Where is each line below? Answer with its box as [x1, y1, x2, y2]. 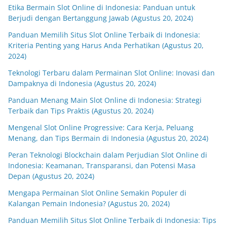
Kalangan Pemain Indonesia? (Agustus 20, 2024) [8, 199, 170, 208]
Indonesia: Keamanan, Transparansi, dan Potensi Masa [8, 161, 196, 170]
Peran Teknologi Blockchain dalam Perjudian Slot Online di [8, 150, 207, 160]
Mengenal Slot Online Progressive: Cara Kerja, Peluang [8, 123, 194, 132]
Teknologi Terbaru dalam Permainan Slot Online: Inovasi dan [8, 68, 215, 78]
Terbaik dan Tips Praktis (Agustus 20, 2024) [8, 106, 154, 116]
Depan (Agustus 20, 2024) [8, 171, 94, 181]
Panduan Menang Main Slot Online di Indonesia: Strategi [8, 95, 202, 105]
